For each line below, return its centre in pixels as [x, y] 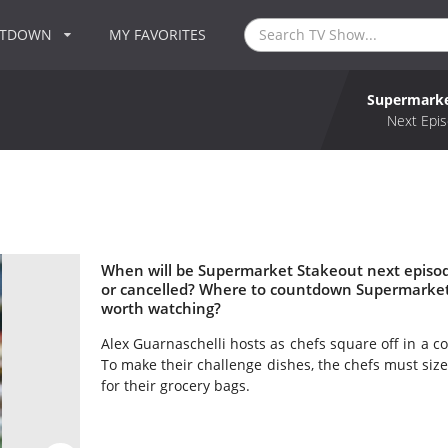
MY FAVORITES [158, 34]
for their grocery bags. [175, 386]
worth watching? [160, 308]
